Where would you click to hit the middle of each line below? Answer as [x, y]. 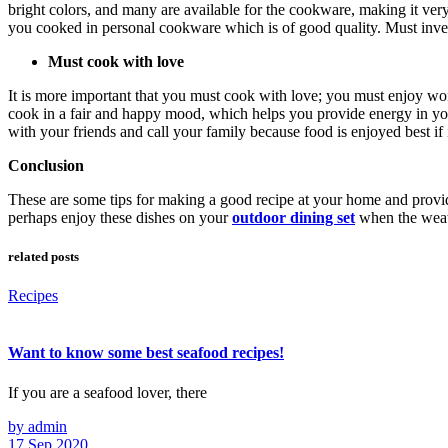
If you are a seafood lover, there [107, 392]
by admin [37, 426]
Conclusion [46, 165]
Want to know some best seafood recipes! [146, 353]
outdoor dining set [293, 217]
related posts [43, 257]
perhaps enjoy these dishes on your [120, 217]
